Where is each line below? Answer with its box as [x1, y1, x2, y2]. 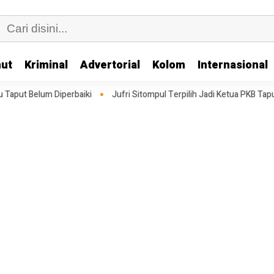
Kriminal [24, 57, 68, 73]
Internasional [198, 57, 268, 73]
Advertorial [80, 57, 140, 73]
